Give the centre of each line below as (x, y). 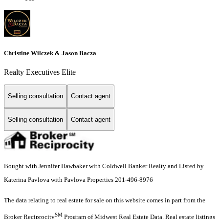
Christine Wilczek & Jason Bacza (50, 53)
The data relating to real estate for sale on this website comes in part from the (105, 200)
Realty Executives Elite (40, 72)
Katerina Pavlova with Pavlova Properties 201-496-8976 (78, 180)
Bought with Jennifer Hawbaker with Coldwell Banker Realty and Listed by (104, 166)
